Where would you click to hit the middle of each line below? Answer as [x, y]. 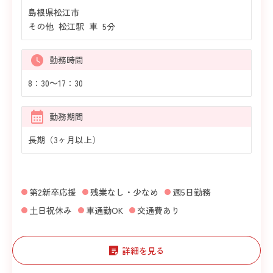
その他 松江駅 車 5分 [73, 26]
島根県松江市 [54, 12]
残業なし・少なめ [124, 192]
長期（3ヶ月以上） [64, 139]
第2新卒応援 [53, 192]
